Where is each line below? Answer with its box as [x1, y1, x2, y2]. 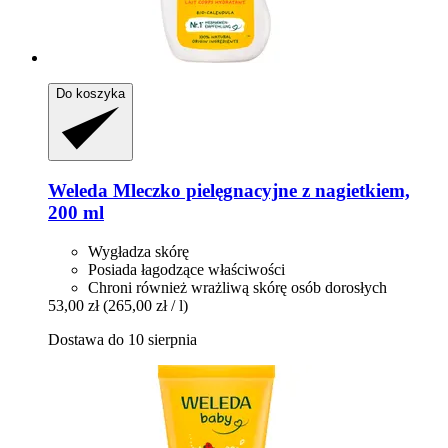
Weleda [48, 179, 108, 201]
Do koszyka [56, 86, 125, 102]
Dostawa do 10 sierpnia [48, 330, 197, 348]
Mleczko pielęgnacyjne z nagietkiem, [108, 179, 410, 201]
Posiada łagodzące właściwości [88, 260, 285, 278]
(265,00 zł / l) [103, 296, 188, 314]
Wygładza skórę [88, 242, 189, 260]
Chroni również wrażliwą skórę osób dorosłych [88, 278, 387, 296]
